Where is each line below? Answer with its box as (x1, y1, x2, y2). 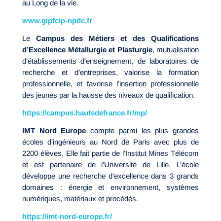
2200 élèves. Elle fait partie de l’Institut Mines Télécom (22, 148, 199, 157)
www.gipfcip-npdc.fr (22, 16, 92, 25)
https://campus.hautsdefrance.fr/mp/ (22, 108, 147, 117)
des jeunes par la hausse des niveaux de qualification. (22, 90, 195, 99)
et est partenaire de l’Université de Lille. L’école (22, 160, 199, 169)
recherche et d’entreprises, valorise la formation (22, 68, 199, 76)
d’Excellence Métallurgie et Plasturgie (22, 45, 152, 54)
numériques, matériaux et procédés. (22, 194, 138, 203)
